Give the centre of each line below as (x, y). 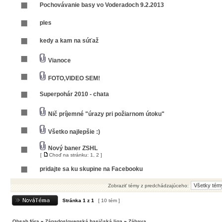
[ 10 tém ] (109, 200)
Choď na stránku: (70, 155)
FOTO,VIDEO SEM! (74, 78)
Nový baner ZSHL (73, 148)
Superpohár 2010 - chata (74, 94)
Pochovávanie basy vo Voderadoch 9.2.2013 (102, 5)
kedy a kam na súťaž (69, 41)
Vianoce (59, 60)
